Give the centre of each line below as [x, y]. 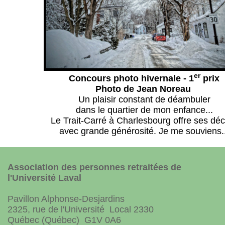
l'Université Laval [44, 178]
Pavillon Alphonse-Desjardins [66, 199]
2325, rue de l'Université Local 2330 [81, 209]
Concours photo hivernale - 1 [131, 78]
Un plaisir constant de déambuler [144, 99]
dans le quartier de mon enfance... [144, 110]
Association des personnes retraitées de [94, 167]
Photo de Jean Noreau [144, 89]
